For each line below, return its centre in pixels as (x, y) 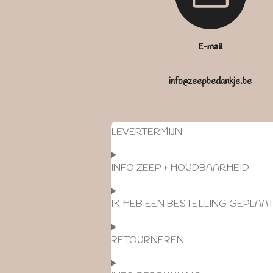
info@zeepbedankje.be (211, 81)
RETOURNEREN (147, 240)
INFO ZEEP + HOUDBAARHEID (180, 168)
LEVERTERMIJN (147, 132)
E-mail (210, 46)
